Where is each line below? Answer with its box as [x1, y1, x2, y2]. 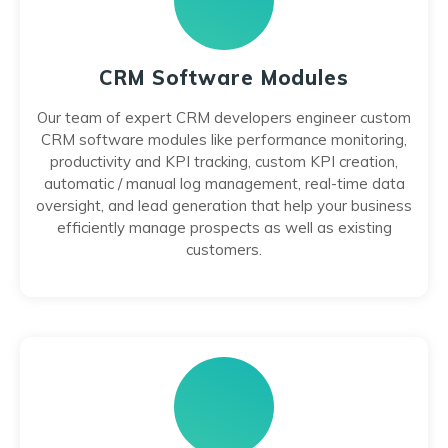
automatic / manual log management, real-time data [43, 174, 405, 193]
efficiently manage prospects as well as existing [56, 218, 392, 237]
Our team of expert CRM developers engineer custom [37, 108, 411, 127]
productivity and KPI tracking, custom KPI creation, [50, 152, 398, 171]
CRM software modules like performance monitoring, [41, 130, 407, 149]
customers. [186, 240, 262, 259]
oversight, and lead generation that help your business [36, 196, 412, 215]
